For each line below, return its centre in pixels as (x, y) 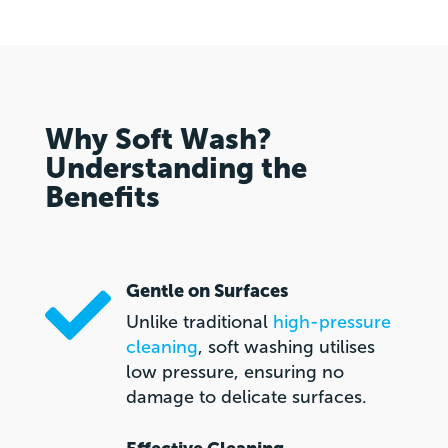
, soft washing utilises (286, 347)
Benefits (102, 198)
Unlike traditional (199, 322)
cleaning (161, 347)
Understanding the (175, 169)
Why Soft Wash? (158, 140)
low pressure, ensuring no (234, 372)
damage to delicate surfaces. (246, 397)
